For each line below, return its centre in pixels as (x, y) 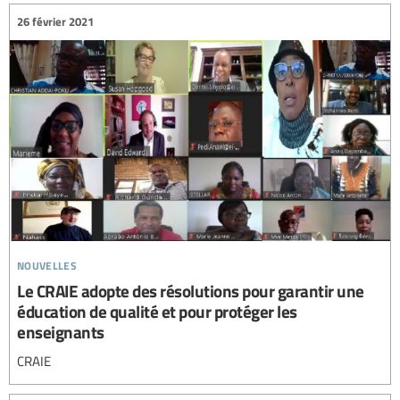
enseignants (61, 331)
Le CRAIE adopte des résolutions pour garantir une (191, 290)
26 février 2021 (55, 22)
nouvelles (47, 262)
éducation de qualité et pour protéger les (157, 311)
